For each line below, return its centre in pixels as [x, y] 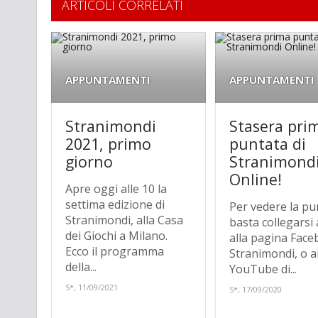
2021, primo [108, 144]
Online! [256, 180]
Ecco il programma [115, 252]
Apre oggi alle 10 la [116, 189]
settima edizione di [115, 205]
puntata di [268, 144]
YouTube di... [263, 269]
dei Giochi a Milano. [116, 236]
